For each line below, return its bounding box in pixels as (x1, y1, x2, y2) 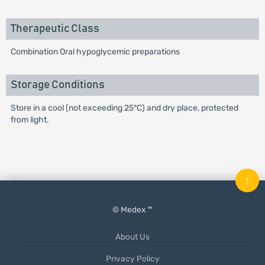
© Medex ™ (112, 205, 153, 214)
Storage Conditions (10, 79, 105, 91)
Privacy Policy (105, 254, 160, 263)
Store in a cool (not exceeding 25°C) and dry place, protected (10, 103, 238, 113)
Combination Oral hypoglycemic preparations (10, 47, 180, 57)
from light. (10, 115, 49, 125)
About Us (115, 232, 150, 241)
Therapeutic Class (10, 23, 99, 34)
